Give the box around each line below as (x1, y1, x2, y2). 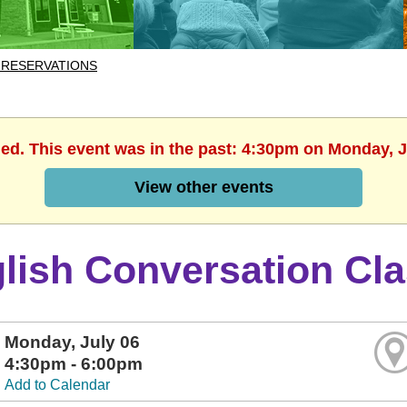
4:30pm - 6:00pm (5, 354, 144, 373)
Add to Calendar (5, 377, 111, 392)
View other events (134, 178, 273, 196)
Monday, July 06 (5, 333, 141, 352)
